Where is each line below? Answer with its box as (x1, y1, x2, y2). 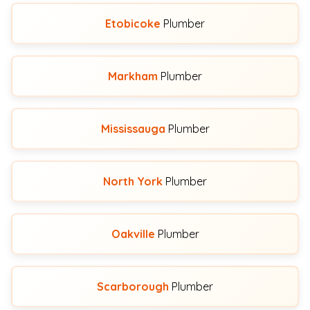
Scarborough (97, 280, 169, 293)
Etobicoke (105, 17, 161, 30)
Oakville (111, 227, 155, 241)
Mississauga (100, 122, 165, 136)
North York (103, 174, 163, 188)
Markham (108, 69, 158, 83)
